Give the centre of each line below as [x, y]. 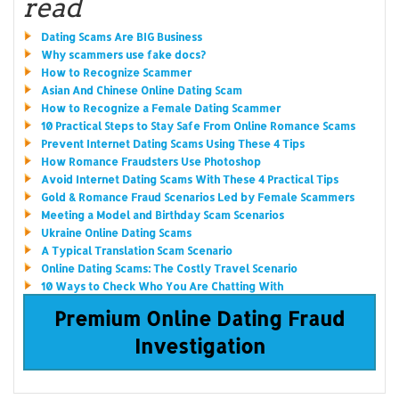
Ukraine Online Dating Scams [116, 232]
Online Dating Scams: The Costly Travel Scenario [169, 268]
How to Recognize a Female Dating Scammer [160, 108]
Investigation [199, 345]
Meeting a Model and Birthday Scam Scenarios [162, 215]
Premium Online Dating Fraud [199, 318]
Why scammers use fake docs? [123, 54]
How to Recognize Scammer [116, 72]
